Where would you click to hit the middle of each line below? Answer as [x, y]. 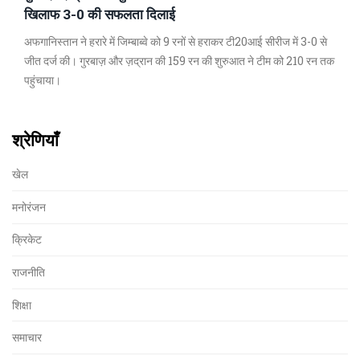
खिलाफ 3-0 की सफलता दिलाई [100, 14]
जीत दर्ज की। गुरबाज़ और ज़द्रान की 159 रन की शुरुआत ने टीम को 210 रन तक [179, 61]
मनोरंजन [29, 207]
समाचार [27, 337]
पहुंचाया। [43, 80]
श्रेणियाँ [35, 140]
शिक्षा [22, 305]
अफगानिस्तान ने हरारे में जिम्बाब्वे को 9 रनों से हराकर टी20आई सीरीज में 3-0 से [176, 42]
